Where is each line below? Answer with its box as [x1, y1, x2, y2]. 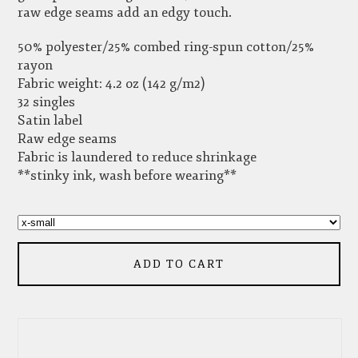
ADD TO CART [133, 257, 225, 272]
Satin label [18, 112, 83, 129]
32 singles [18, 93, 76, 111]
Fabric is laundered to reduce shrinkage [18, 149, 257, 166]
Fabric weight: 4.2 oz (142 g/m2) [18, 75, 206, 93]
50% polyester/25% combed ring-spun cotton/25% [18, 38, 315, 56]
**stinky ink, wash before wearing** [18, 167, 237, 185]
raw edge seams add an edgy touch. [18, 4, 233, 21]
